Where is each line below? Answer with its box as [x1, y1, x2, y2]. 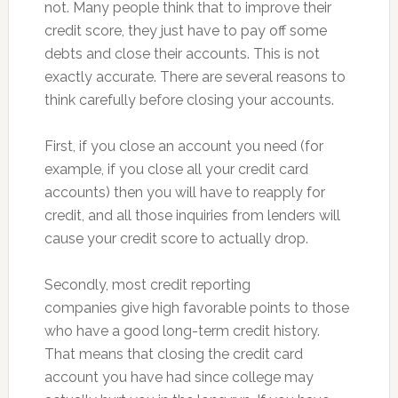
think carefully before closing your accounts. [44, 92, 334, 108]
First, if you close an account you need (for [44, 138, 323, 155]
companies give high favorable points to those [44, 299, 349, 316]
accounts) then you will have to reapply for [44, 184, 325, 201]
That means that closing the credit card [44, 346, 303, 362]
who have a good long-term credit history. [44, 322, 320, 339]
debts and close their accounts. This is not [44, 45, 320, 62]
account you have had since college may [44, 369, 314, 386]
